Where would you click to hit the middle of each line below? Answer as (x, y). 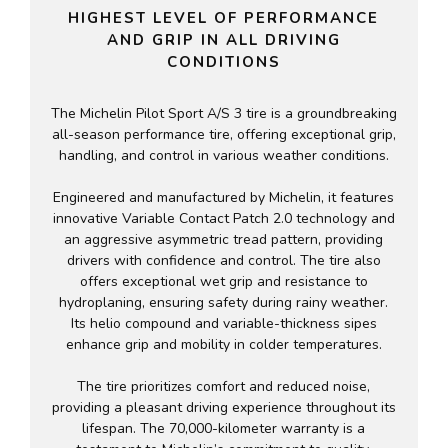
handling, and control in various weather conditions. (223, 155)
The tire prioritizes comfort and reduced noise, (224, 386)
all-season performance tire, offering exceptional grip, (223, 134)
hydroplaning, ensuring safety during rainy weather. (224, 302)
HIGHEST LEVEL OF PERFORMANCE (224, 17)
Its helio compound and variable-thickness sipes (223, 323)
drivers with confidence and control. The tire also (223, 260)
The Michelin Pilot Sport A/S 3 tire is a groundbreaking (223, 113)
